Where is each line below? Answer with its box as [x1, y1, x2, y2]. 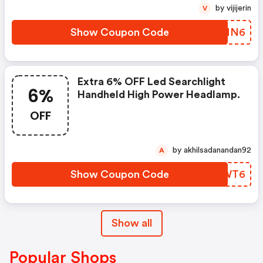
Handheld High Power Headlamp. [77, 89, 240, 100]
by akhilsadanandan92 [184, 146, 251, 154]
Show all [111, 217, 152, 228]
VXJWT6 [201, 168, 245, 180]
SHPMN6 [198, 26, 245, 38]
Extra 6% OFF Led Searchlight [77, 76, 225, 87]
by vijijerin [227, 4, 251, 12]
